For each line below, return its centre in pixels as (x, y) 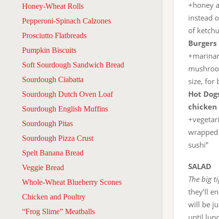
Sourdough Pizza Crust (58, 138)
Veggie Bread (43, 167)
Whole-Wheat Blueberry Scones (72, 182)
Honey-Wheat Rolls (53, 6)
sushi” (198, 145)
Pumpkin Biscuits (49, 50)
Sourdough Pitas (47, 123)
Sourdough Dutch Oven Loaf (67, 94)
